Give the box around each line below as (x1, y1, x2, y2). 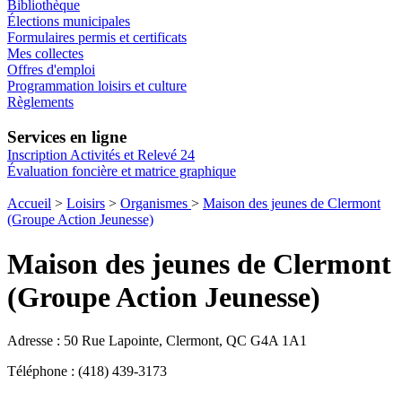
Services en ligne (7, 127, 127, 147)
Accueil (7, 196, 51, 212)
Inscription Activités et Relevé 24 (7, 147, 195, 163)
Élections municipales (7, 13, 130, 30)
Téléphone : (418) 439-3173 (7, 363, 167, 380)
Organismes (120, 196, 191, 212)
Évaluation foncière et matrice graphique (7, 163, 236, 179)
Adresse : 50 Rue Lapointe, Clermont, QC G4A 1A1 (7, 333, 307, 349)
